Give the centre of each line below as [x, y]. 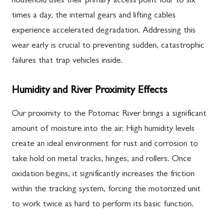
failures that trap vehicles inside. [67, 61]
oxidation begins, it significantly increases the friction [103, 175]
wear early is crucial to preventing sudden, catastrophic [108, 46]
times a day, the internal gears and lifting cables [94, 16]
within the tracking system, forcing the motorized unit [106, 190]
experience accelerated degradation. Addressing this [104, 31]
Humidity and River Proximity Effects [90, 91]
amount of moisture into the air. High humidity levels [103, 129]
